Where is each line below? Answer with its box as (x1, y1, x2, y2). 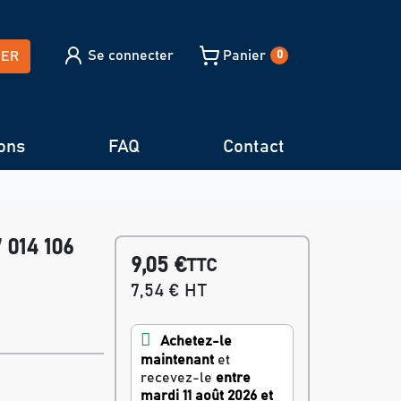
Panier (222, 48, 266, 63)
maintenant (140, 353, 214, 367)
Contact (222, 138, 285, 156)
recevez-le (140, 371, 216, 385)
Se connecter (87, 48, 174, 63)
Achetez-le (159, 334, 232, 348)
